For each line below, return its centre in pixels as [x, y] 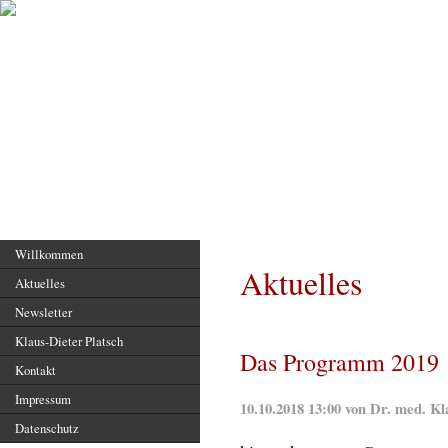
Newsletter [43, 312]
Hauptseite [48, 218]
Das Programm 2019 [339, 361]
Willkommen [49, 254]
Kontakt [35, 370]
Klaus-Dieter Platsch [69, 341]
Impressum [43, 399]
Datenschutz [47, 428]
